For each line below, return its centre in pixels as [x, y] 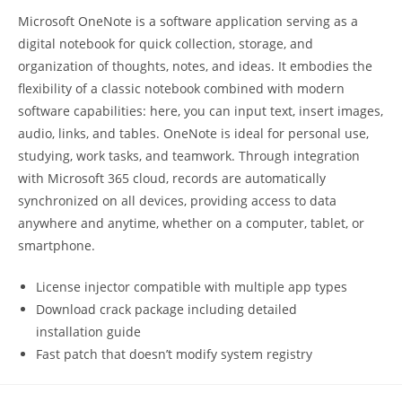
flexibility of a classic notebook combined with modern [181, 88]
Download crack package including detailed [166, 309]
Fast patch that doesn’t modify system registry [174, 354]
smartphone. [57, 245]
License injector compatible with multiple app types [192, 287]
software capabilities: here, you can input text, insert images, [201, 111]
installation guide [88, 332]
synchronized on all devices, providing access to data [177, 201]
